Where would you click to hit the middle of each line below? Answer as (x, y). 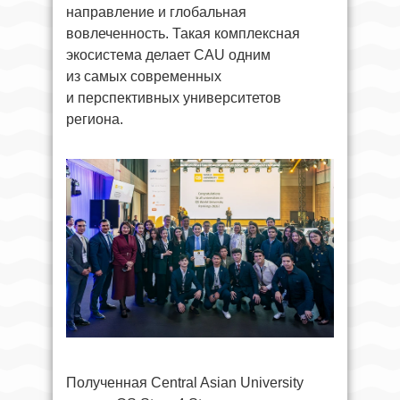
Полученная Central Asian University (185, 383)
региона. (95, 120)
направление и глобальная (156, 12)
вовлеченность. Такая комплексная (183, 34)
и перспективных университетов (174, 98)
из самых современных (144, 77)
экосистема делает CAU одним (168, 55)
